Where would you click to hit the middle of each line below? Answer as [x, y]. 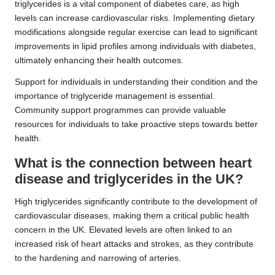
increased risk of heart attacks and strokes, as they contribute [134, 244]
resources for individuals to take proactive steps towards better [136, 125]
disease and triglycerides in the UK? [129, 179]
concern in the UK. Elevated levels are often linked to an [123, 230]
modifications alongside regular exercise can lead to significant [136, 33]
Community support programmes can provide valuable [120, 110]
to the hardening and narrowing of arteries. [98, 258]
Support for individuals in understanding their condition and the [136, 82]
